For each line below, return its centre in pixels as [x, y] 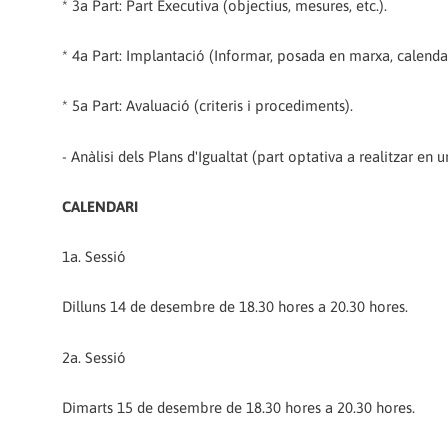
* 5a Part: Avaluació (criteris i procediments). [207, 106]
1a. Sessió [94, 257]
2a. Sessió [94, 357]
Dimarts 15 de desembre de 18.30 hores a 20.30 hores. [238, 407]
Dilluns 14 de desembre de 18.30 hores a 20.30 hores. [235, 307]
